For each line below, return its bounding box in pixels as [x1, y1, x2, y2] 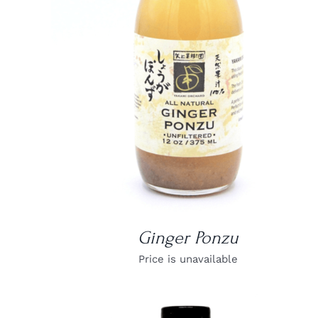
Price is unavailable [138, 252, 238, 265]
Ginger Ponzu [138, 226, 239, 248]
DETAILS [168, 33, 209, 43]
